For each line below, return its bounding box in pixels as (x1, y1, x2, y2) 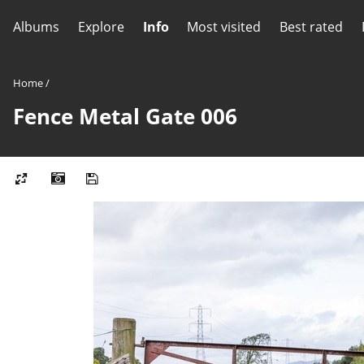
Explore (77, 18, 124, 36)
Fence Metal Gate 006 (13, 102, 237, 132)
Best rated (279, 18, 343, 36)
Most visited (187, 18, 262, 36)
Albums (13, 18, 59, 36)
